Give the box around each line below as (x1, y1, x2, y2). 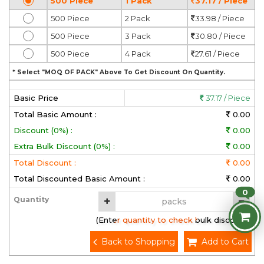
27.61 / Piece (195, 49, 240, 58)
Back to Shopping (101, 236, 175, 247)
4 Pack (125, 49, 151, 58)
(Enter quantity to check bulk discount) (96, 215, 250, 225)
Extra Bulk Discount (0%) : (14, 141, 115, 151)
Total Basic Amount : (14, 110, 97, 119)
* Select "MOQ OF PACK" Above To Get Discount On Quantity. (12, 68, 225, 76)
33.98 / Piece (195, 14, 245, 23)
